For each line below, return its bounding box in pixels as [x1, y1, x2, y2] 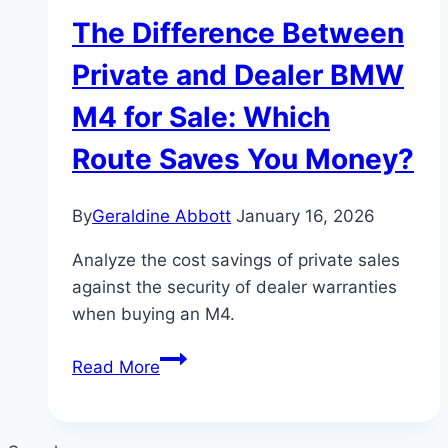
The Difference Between [72, 15, 404, 50]
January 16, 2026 [236, 205, 375, 226]
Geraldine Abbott [92, 205, 231, 226]
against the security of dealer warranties [72, 276, 397, 297]
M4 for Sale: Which [72, 99, 330, 134]
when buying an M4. [72, 303, 235, 324]
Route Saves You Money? [72, 141, 414, 176]
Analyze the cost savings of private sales [72, 249, 400, 270]
